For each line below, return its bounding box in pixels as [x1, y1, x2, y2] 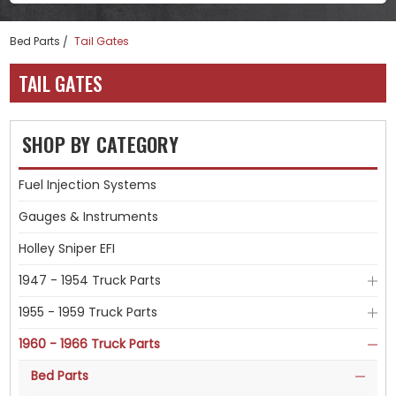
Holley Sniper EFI [18, 240, 115, 257]
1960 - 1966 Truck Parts [18, 335, 160, 353]
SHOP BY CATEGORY [21, 130, 179, 158]
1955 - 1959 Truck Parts [18, 303, 157, 321]
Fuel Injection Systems [18, 176, 156, 194]
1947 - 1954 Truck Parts [18, 271, 161, 289]
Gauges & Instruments [18, 208, 158, 225]
